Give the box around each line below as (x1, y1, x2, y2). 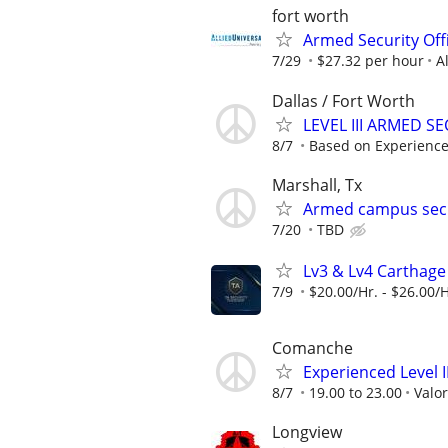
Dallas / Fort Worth (272, 89, 415, 112)
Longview (272, 421, 342, 444)
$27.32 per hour (317, 51, 424, 71)
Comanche (272, 337, 353, 360)
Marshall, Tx (272, 173, 362, 196)
